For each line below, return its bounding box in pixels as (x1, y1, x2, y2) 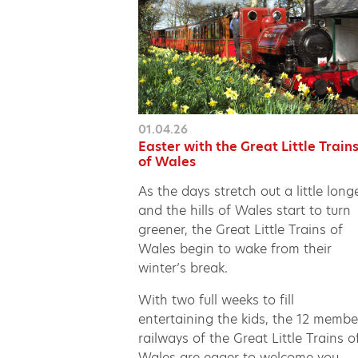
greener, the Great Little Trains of (138, 220, 344, 239)
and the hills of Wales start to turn (138, 201, 352, 220)
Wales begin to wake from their (138, 239, 332, 258)
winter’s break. (138, 258, 233, 277)
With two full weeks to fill (138, 290, 295, 309)
